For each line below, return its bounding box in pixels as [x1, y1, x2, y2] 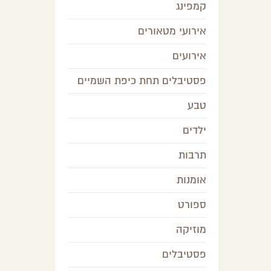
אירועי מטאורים [138, 25, 206, 38]
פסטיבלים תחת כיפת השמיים [77, 74, 206, 87]
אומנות [177, 174, 206, 186]
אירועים [172, 50, 206, 62]
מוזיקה [176, 223, 206, 236]
